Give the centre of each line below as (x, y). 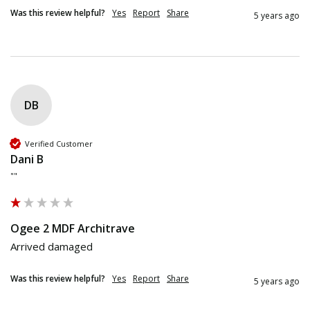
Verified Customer (59, 143)
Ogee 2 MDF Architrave (73, 229)
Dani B (27, 159)
